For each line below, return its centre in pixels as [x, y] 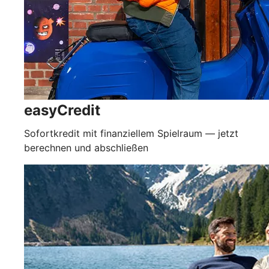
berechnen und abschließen [86, 148]
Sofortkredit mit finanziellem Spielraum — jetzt [131, 134]
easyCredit [62, 110]
